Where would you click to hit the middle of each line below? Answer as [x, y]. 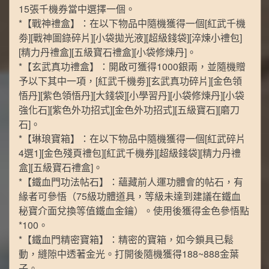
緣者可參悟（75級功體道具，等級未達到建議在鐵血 [130, 196]
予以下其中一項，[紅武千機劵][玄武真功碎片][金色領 [131, 81]
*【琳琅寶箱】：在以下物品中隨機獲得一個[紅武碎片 [132, 139]
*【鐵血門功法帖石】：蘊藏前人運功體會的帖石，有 [131, 182]
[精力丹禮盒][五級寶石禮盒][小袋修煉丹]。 [108, 52]
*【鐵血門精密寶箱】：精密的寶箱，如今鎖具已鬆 [126, 240]
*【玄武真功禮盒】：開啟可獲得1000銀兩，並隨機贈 [132, 67]
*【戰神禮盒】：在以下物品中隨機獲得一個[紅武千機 [132, 23]
